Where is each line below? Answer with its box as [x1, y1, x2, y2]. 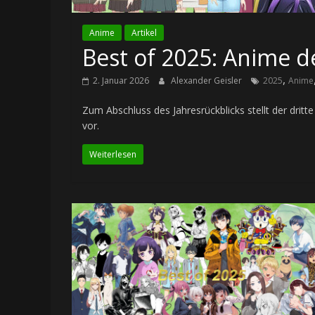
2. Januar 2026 [93, 75, 149, 87]
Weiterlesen [89, 148, 136, 161]
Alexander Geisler [171, 75, 244, 87]
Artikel [131, 27, 157, 39]
